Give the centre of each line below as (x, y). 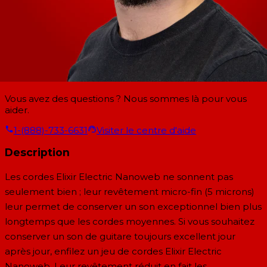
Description (37, 153)
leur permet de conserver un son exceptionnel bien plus (133, 207)
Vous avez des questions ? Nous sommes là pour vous (126, 98)
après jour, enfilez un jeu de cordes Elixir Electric (113, 251)
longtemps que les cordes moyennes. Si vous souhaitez (130, 221)
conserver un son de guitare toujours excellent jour (120, 236)
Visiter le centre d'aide (146, 130)
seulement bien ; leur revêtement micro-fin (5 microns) (130, 192)
